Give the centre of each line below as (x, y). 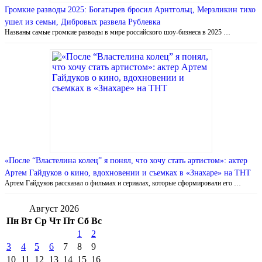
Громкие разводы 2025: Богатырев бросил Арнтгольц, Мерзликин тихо (130, 10)
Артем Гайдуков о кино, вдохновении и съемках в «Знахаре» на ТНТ (128, 173)
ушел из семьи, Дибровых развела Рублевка (82, 22)
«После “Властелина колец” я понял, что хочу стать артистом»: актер (126, 161)
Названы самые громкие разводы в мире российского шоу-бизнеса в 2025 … (118, 32)
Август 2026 (54, 209)
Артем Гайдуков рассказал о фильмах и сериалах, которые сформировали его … (123, 183)
